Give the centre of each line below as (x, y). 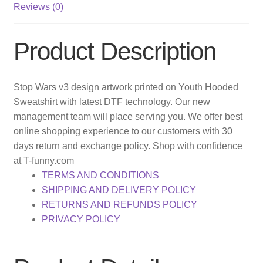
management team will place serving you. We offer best (128, 116)
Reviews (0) (38, 6)
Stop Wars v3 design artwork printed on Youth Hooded (126, 87)
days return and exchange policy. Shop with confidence (128, 146)
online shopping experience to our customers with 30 (123, 131)
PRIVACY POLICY (81, 219)
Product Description (114, 52)
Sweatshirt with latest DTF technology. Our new (112, 102)
